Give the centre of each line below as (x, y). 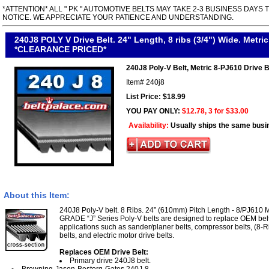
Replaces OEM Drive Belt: (104, 252)
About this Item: (37, 195)
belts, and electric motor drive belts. (117, 235)
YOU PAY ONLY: (154, 111)
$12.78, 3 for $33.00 (215, 111)
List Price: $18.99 (156, 96)
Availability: (150, 125)
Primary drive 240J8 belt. (110, 260)
